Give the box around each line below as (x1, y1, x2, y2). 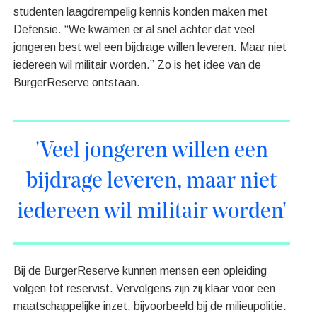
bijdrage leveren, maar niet (26, 171, 277, 194)
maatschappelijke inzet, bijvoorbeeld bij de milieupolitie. (13, 300, 287, 313)
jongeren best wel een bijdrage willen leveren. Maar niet (13, 41, 287, 54)
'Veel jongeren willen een (35, 140, 268, 163)
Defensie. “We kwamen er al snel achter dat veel (13, 23, 255, 36)
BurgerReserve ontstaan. (13, 76, 141, 89)
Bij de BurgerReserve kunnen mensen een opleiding (13, 265, 267, 277)
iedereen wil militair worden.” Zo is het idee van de (13, 59, 262, 71)
